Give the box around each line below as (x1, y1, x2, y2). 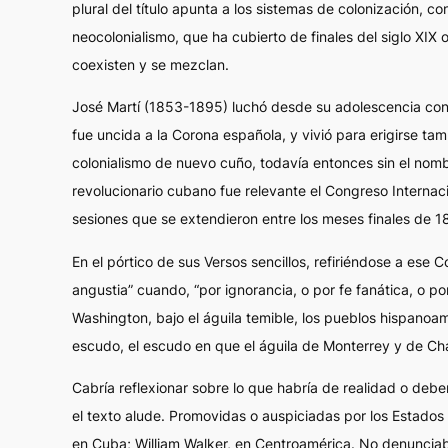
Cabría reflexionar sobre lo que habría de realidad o (72, 379, 412, 397)
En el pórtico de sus (72, 252, 204, 270)
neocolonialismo (72, 27, 175, 45)
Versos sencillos (204, 252, 306, 270)
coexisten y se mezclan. (72, 55, 229, 73)
